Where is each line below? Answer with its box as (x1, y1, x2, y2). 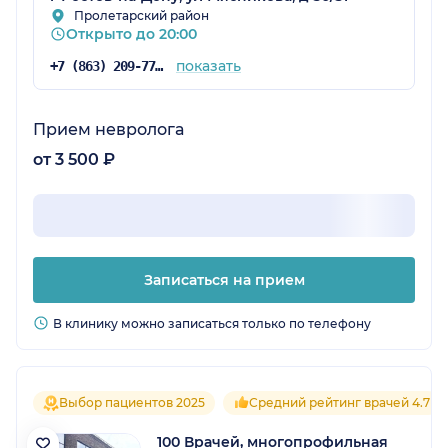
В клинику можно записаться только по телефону (53, 315, 371, 331)
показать (175, 56, 241, 75)
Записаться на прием (143, 270, 305, 289)
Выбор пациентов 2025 (59, 394, 205, 410)
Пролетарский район (74, 7, 209, 23)
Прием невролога (33, 119, 184, 139)
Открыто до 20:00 (66, 24, 197, 43)
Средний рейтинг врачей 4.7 (249, 394, 430, 410)
